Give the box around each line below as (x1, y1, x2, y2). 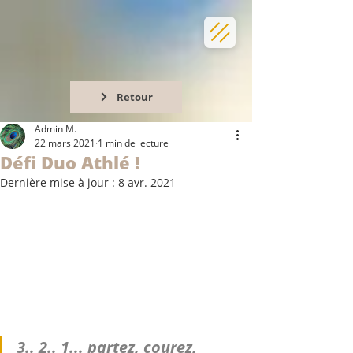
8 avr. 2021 (118, 175, 176, 190)
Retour (117, 90, 153, 104)
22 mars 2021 (35, 136, 95, 150)
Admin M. (35, 122, 76, 136)
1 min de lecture (98, 136, 169, 150)
